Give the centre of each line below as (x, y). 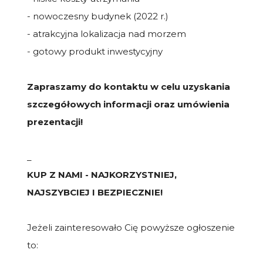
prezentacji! (55, 122)
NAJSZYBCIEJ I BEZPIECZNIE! (95, 192)
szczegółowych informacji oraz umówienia (128, 104)
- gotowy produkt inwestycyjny (95, 51)
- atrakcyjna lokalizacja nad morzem (107, 33)
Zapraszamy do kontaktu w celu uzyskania (129, 86)
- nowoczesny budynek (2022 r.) (98, 16)
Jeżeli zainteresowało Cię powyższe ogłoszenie (131, 227)
